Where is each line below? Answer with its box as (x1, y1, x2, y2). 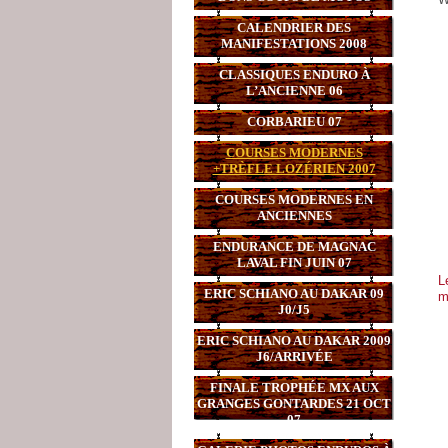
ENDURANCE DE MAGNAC (212, 239, 376, 254)
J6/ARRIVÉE (255, 349, 333, 364)
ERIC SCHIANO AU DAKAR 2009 (197, 333, 391, 348)
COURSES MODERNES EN (215, 192, 373, 207)
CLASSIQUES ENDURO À (218, 67, 370, 82)
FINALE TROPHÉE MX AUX (209, 380, 379, 395)
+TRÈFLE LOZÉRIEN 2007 (212, 161, 376, 176)
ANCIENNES (256, 208, 332, 223)
